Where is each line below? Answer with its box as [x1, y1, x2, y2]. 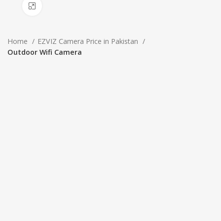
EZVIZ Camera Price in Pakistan [37, 37, 140, 46]
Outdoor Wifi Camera [7, 47, 82, 57]
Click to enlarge [42, 1, 91, 10]
